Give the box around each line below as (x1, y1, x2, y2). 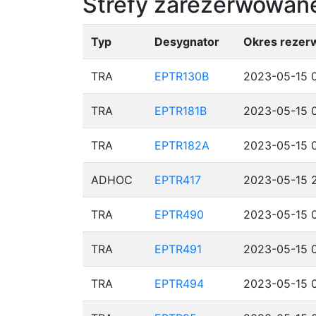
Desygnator (154, 35, 219, 49)
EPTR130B (154, 69, 209, 83)
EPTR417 (154, 173, 201, 187)
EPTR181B (154, 104, 207, 118)
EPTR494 (154, 276, 204, 291)
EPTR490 (154, 207, 204, 221)
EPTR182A (154, 138, 209, 152)
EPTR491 (154, 242, 202, 256)
